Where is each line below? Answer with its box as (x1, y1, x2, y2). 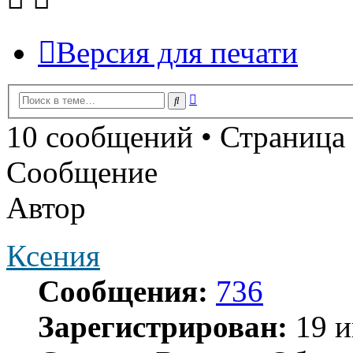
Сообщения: (38, 273, 208, 308)
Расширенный (196, 89, 273, 103)
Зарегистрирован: (38, 309, 288, 344)
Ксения (6, 238, 100, 273)
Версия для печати (56, 35, 298, 70)
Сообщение (6, 154, 158, 189)
